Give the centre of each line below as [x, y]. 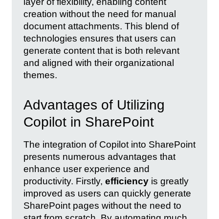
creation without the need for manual [100, 14]
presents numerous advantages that [99, 156]
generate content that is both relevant [101, 51]
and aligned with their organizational [99, 63]
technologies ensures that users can [100, 39]
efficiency [127, 181]
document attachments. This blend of [101, 26]
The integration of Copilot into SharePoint [109, 144]
